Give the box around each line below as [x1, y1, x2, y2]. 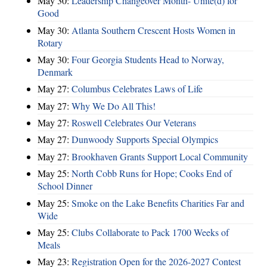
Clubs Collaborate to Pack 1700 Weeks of [72, 225, 229, 238]
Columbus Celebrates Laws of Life [72, 82, 203, 95]
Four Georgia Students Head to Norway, [72, 52, 224, 66]
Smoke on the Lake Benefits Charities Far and [72, 196, 244, 209]
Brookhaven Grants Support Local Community [72, 150, 248, 163]
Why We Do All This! [72, 99, 156, 112]
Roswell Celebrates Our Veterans [72, 116, 196, 129]
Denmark [38, 65, 73, 78]
